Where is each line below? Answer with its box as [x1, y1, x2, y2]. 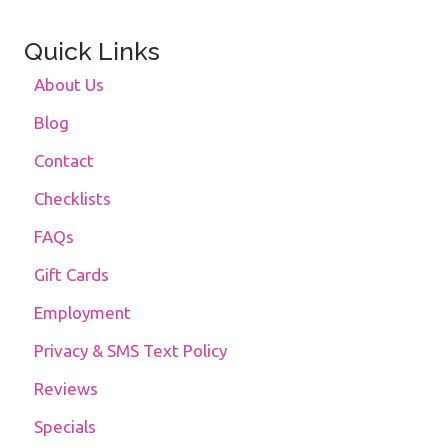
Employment [34, 303, 131, 323]
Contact [34, 151, 94, 171]
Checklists [34, 189, 111, 209]
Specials [34, 417, 96, 437]
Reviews [34, 379, 98, 399]
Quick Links [24, 36, 160, 67]
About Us [34, 75, 104, 95]
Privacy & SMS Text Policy [34, 341, 227, 361]
